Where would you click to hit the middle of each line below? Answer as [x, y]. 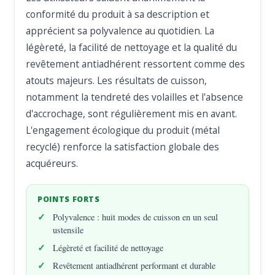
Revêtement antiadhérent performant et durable [134, 266]
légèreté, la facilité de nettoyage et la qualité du [132, 48]
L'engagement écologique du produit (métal [123, 130]
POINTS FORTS [69, 199]
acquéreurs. [52, 164]
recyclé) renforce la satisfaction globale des [123, 147]
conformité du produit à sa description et [118, 14]
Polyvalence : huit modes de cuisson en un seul [136, 217]
